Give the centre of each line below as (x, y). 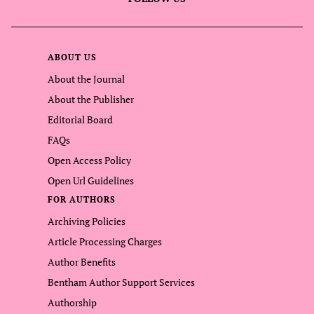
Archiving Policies (87, 221)
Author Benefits (82, 261)
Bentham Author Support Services (121, 282)
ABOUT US (72, 57)
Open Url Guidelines (91, 180)
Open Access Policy (89, 160)
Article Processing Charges (105, 241)
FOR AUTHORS (82, 199)
